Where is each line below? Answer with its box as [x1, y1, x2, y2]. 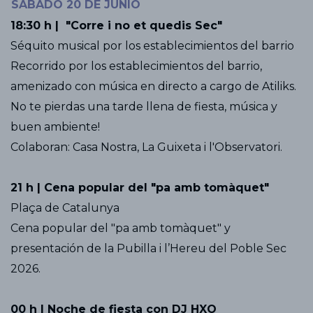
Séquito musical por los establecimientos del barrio [10, 39, 294, 52]
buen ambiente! [10, 120, 100, 133]
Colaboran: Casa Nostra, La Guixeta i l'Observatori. [10, 140, 282, 154]
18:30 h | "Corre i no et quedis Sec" [10, 19, 222, 32]
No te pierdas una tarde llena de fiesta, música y [10, 100, 277, 113]
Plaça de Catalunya [10, 201, 119, 214]
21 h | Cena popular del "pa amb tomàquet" [10, 181, 269, 194]
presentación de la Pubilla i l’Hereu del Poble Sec [10, 242, 286, 255]
